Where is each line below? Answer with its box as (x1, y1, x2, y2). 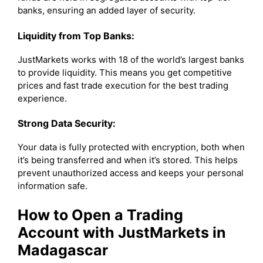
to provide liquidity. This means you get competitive (18, 66, 232, 78)
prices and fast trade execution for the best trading (18, 79, 228, 91)
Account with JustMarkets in (18, 223, 226, 241)
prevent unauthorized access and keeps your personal (18, 167, 244, 178)
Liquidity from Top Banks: (18, 29, 134, 42)
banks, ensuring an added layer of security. (18, 5, 195, 16)
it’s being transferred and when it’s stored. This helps (18, 154, 238, 166)
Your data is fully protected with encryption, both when (18, 141, 245, 153)
